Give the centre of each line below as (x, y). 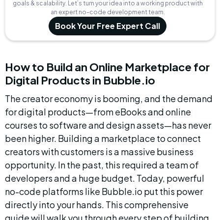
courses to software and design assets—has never (109, 125)
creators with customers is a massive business (100, 151)
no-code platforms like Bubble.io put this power (105, 191)
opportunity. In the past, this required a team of (103, 165)
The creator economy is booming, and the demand (110, 98)
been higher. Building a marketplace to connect (104, 138)
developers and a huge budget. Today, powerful (105, 178)
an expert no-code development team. (108, 12)
